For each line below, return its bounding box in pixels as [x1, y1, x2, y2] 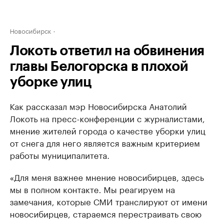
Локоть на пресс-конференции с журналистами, [10, 111, 205, 124]
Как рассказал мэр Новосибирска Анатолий [10, 99, 187, 112]
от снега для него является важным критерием [10, 136, 200, 149]
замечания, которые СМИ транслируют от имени [10, 195, 207, 207]
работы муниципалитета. [10, 148, 109, 161]
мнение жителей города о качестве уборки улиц [10, 124, 205, 136]
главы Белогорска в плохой [10, 60, 188, 73]
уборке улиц [10, 75, 91, 89]
